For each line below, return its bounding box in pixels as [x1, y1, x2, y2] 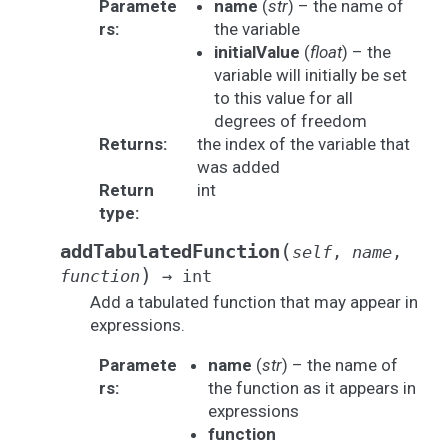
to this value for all [213, 88, 353, 108]
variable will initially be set [213, 65, 407, 85]
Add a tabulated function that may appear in [90, 292, 418, 312]
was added [196, 157, 280, 177]
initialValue [213, 42, 300, 62]
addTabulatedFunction [60, 241, 280, 262]
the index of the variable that [196, 134, 410, 154]
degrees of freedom [213, 111, 367, 131]
